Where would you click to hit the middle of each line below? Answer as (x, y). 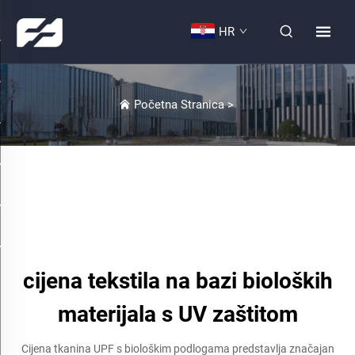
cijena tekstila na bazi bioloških (177, 281)
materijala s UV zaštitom (177, 314)
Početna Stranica (179, 105)
